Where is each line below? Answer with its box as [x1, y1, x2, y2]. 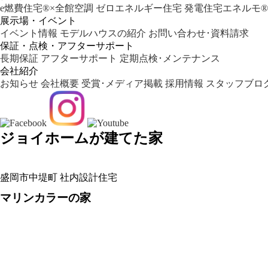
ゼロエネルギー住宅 [96, 3, 182, 13]
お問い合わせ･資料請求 [148, 28, 249, 38]
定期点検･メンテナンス [120, 53, 220, 63]
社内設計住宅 [60, 172, 117, 182]
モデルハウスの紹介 [60, 28, 146, 38]
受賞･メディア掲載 [81, 78, 163, 89]
